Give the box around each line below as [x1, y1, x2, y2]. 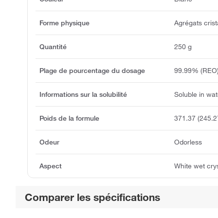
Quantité [39, 42, 67, 51]
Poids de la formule [39, 113, 99, 123]
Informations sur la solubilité [39, 90, 127, 99]
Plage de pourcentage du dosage [39, 66, 145, 75]
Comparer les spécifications [25, 190, 161, 203]
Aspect [39, 161, 62, 170]
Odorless [174, 137, 202, 146]
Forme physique [39, 18, 90, 27]
